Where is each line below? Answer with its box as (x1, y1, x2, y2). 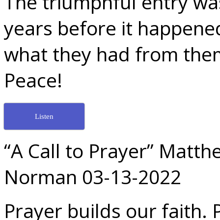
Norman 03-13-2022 (4, 163, 181, 190)
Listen (35, 112, 54, 120)
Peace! (4, 67, 62, 93)
